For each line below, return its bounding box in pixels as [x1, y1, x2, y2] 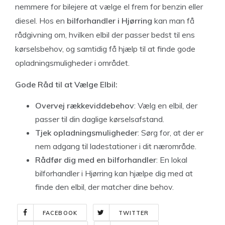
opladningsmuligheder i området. [15, 58, 130, 68]
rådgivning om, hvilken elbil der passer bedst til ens [15, 30, 195, 40]
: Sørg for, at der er [138, 128, 203, 138]
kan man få [152, 16, 194, 26]
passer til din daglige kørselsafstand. [35, 114, 164, 124]
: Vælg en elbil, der [134, 100, 197, 110]
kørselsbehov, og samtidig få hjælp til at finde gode [15, 44, 195, 54]
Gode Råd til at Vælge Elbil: [15, 79, 118, 89]
